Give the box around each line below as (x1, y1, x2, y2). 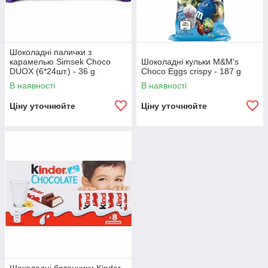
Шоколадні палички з (10, 47, 92, 57)
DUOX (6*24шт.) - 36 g (10, 66, 95, 77)
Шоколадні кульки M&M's (141, 57, 239, 67)
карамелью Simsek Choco (10, 57, 111, 67)
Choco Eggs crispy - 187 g (141, 66, 241, 77)
